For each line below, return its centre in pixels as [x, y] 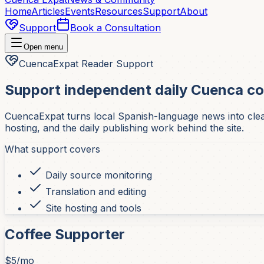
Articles [48, 11]
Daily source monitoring [97, 175]
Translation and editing [94, 191]
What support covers [52, 149]
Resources [119, 11]
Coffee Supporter [65, 234]
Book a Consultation [115, 28]
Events [80, 11]
